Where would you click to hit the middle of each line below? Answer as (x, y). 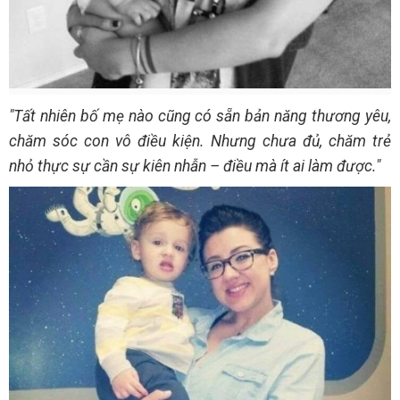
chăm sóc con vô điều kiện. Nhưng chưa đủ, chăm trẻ (200, 141)
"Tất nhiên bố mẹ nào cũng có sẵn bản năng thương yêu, (200, 116)
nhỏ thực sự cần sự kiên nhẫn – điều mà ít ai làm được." (195, 166)
